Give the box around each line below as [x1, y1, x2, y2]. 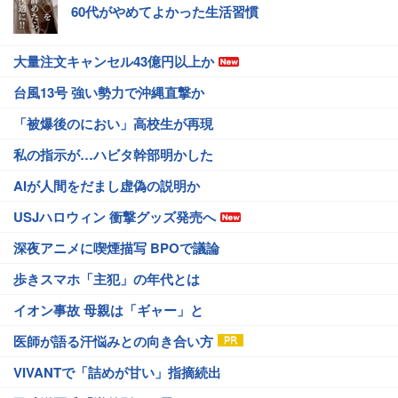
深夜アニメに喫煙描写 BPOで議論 [13, 238, 219, 259]
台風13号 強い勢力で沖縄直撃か [13, 83, 204, 103]
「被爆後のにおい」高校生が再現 [13, 114, 213, 134]
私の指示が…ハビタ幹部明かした [13, 145, 213, 165]
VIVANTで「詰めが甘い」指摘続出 [13, 362, 221, 383]
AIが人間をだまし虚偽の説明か [13, 176, 200, 196]
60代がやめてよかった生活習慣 [71, 2, 259, 22]
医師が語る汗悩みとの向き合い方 [13, 331, 213, 352]
